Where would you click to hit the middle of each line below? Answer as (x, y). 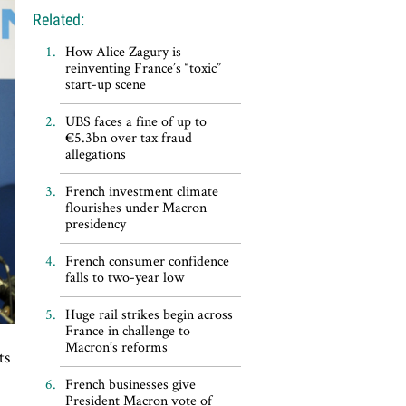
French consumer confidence (147, 261)
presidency (95, 223)
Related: (58, 19)
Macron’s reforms (116, 347)
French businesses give (130, 384)
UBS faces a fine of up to (135, 121)
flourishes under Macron (135, 207)
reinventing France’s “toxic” (143, 68)
